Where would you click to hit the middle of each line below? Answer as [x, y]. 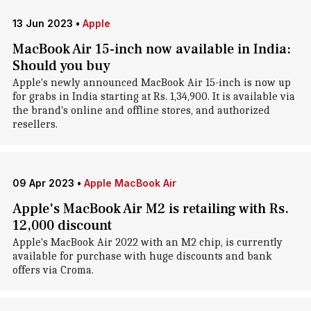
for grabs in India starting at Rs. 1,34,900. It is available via [153, 96]
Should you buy [61, 66]
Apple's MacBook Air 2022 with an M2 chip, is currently [147, 242]
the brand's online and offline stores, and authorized [141, 110]
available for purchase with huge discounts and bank [142, 256]
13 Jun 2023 [42, 23]
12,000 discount [62, 226]
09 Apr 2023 [43, 183]
